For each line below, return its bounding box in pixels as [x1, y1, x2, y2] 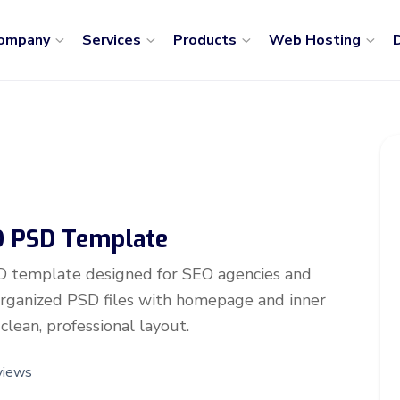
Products [172, 30, 240, 50]
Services [81, 30, 145, 50]
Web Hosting [268, 30, 364, 50]
